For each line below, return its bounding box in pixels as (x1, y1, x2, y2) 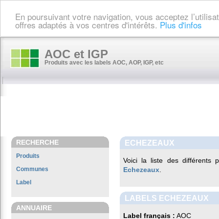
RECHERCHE (16, 138, 59, 146)
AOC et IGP (44, 47, 108, 61)
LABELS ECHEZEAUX (125, 194, 209, 202)
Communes (16, 166, 48, 173)
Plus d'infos (160, 18, 202, 31)
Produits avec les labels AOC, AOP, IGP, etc (44, 59, 164, 66)
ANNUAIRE (16, 204, 52, 212)
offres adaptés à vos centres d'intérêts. (15, 18, 160, 31)
